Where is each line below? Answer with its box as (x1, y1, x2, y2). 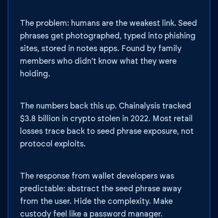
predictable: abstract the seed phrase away (20, 185, 182, 193)
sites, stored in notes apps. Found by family (20, 45, 182, 53)
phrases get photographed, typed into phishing (20, 32, 196, 40)
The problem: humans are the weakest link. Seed (20, 19, 197, 27)
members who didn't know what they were (20, 57, 177, 65)
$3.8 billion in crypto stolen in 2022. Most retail (20, 115, 193, 123)
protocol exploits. (20, 140, 86, 148)
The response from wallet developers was (20, 172, 174, 180)
